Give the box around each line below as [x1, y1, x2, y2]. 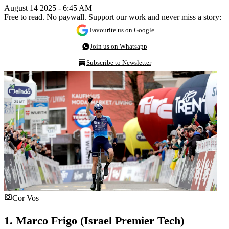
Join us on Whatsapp [90, 42, 147, 50]
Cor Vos [12, 193, 39, 202]
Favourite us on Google [89, 26, 154, 34]
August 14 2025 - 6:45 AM [4, 3, 92, 12]
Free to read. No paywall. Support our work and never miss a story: [4, 12, 221, 21]
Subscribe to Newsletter [86, 58, 151, 66]
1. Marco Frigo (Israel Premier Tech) [4, 214, 184, 227]
